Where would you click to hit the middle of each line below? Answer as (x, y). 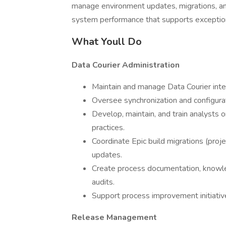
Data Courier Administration (126, 65)
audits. (103, 182)
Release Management (114, 217)
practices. (108, 128)
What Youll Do (107, 42)
